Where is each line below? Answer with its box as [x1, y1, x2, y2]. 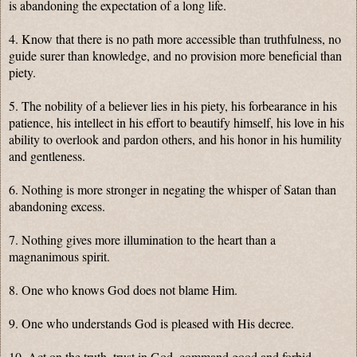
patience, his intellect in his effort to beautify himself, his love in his [9, 113, 344, 131]
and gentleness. [9, 147, 85, 164]
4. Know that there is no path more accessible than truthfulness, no [9, 29, 341, 47]
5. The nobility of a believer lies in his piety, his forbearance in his [9, 96, 337, 114]
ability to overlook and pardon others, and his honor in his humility [9, 130, 342, 147]
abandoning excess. [9, 197, 105, 214]
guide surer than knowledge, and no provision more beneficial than [9, 46, 342, 64]
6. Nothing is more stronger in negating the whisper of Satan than [9, 180, 336, 198]
